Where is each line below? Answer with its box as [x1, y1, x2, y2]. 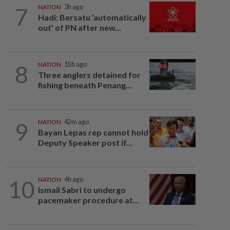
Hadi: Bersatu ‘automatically [37, 12, 146, 22]
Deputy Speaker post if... [37, 138, 132, 147]
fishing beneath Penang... [37, 80, 132, 90]
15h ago [64, 61, 87, 68]
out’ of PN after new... [37, 23, 121, 32]
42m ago [64, 118, 89, 126]
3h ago [64, 3, 83, 11]
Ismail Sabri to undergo [37, 185, 126, 195]
